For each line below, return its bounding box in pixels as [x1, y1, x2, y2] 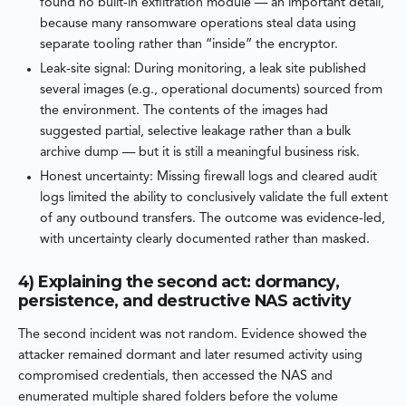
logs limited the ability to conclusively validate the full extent [40, 191, 388, 206]
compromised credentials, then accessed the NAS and [18, 370, 333, 384]
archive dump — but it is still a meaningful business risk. [40, 146, 360, 160]
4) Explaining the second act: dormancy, [18, 272, 340, 292]
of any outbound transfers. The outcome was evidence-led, [40, 212, 385, 227]
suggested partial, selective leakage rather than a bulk [40, 125, 351, 140]
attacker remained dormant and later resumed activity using [18, 349, 362, 363]
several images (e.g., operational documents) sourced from [40, 83, 382, 98]
